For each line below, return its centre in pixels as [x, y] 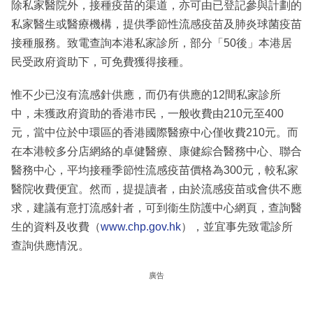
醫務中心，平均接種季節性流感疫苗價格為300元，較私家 [155, 170]
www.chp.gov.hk [141, 226]
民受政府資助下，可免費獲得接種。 [101, 61]
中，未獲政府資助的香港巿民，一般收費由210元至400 [147, 113]
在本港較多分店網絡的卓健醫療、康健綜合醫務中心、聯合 [156, 151]
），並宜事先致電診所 [237, 226]
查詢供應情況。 [50, 245]
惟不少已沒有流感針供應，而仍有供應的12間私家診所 [146, 94]
